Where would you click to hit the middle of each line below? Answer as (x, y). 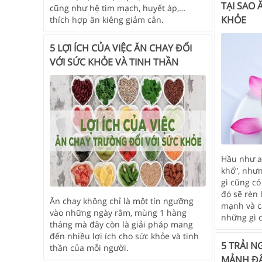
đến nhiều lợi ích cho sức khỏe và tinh (124, 236)
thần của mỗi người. (89, 247)
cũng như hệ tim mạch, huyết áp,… (118, 8)
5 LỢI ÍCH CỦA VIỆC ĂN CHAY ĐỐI (121, 48)
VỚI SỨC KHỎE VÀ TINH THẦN (114, 62)
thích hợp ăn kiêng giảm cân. (107, 20)
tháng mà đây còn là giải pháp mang (121, 224)
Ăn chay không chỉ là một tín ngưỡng (122, 201)
